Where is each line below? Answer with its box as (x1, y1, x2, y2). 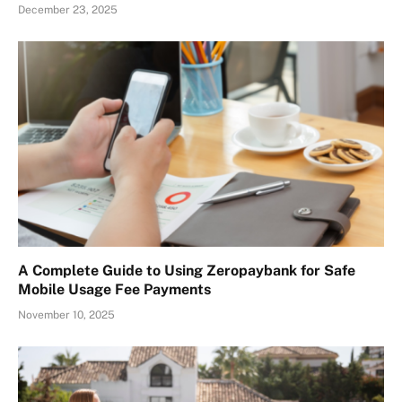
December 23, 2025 (18, 3, 118, 16)
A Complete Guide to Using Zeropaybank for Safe (18, 262, 355, 280)
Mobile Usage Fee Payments (18, 281, 211, 299)
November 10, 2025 (18, 309, 115, 322)
